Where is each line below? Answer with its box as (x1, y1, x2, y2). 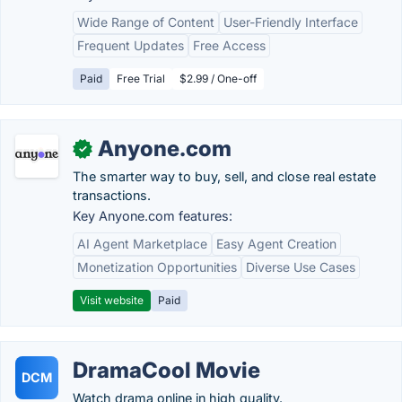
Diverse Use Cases (246, 259, 355, 275)
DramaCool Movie (73, 357, 260, 383)
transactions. (73, 188, 151, 203)
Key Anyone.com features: (73, 208, 232, 223)
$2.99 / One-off (179, 72, 257, 85)
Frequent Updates (77, 38, 184, 53)
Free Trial (117, 72, 165, 85)
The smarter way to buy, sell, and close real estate (73, 169, 376, 184)
